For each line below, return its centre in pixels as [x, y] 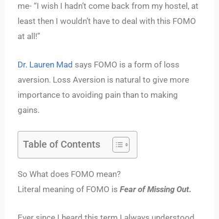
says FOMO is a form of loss [126, 64]
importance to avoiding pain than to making [98, 95]
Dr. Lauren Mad [45, 64]
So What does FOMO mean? [69, 174]
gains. [29, 110]
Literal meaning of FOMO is [69, 189]
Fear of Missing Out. [156, 189]
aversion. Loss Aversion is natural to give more [104, 79]
